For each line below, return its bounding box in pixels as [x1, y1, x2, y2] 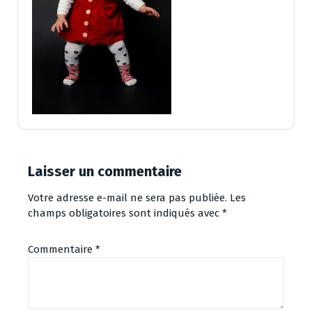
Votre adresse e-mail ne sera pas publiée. [28, 192, 227, 204]
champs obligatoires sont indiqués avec [28, 207, 222, 219]
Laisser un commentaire [28, 163, 182, 180]
